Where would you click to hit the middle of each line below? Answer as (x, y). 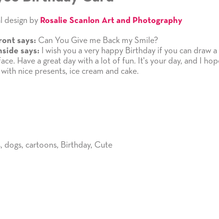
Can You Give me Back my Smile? (97, 40)
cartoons (41, 145)
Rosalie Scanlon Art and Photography (111, 21)
